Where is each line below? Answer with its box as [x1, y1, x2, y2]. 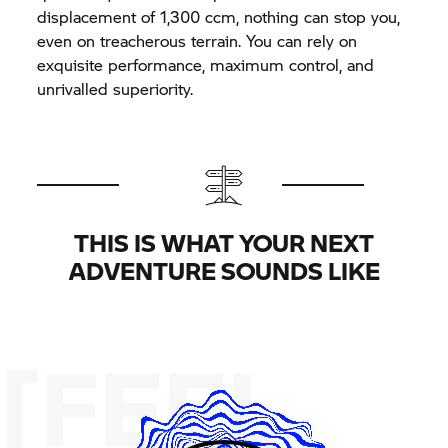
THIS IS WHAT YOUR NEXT [74, 224, 374, 260]
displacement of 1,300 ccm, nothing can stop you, [37, 4, 401, 28]
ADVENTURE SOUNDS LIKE [68, 252, 380, 288]
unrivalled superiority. [37, 76, 194, 100]
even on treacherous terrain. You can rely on [37, 28, 358, 52]
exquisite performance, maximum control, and [37, 52, 375, 76]
